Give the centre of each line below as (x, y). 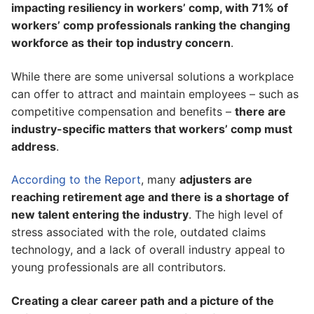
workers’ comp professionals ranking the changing (151, 25)
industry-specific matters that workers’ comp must (152, 129)
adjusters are (216, 180)
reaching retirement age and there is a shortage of (150, 197)
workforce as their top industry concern (121, 42)
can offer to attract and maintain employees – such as (155, 94)
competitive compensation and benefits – (123, 111)
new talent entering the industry (100, 215)
